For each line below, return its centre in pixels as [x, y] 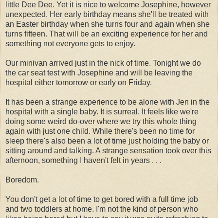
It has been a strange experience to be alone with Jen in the [108, 102]
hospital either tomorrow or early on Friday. [79, 82]
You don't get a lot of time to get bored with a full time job [102, 199]
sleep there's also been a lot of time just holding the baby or [107, 141]
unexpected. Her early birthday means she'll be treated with [107, 14]
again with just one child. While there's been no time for [100, 131]
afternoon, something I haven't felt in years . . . [83, 160]
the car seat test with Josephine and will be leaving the [99, 73]
